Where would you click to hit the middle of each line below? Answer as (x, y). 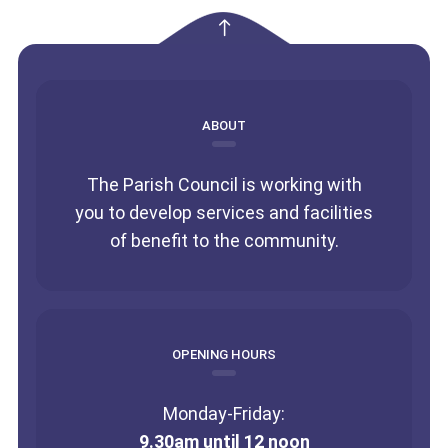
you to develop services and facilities (224, 212)
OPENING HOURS (224, 354)
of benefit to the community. (224, 240)
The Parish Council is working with (224, 184)
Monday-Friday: (224, 413)
